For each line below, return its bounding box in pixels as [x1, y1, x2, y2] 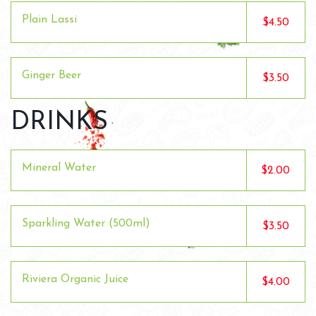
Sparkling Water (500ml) [22, 218, 150, 229]
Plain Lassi [22, 14, 77, 25]
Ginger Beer [22, 70, 81, 81]
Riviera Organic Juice [22, 274, 128, 285]
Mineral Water [22, 162, 96, 174]
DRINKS [11, 110, 108, 135]
